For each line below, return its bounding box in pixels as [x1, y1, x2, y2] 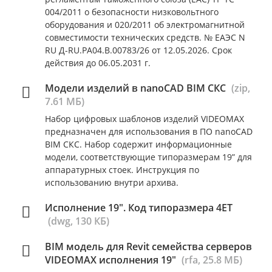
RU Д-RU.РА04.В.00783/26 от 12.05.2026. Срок [45, 44, 232, 56]
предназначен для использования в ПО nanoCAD [45, 126, 253, 137]
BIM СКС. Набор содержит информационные [45, 138, 232, 150]
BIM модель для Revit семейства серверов [45, 240, 252, 253]
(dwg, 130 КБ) [48, 214, 109, 228]
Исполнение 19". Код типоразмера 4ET [45, 201, 233, 214]
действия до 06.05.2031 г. [45, 57, 151, 69]
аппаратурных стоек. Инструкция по [45, 164, 199, 175]
